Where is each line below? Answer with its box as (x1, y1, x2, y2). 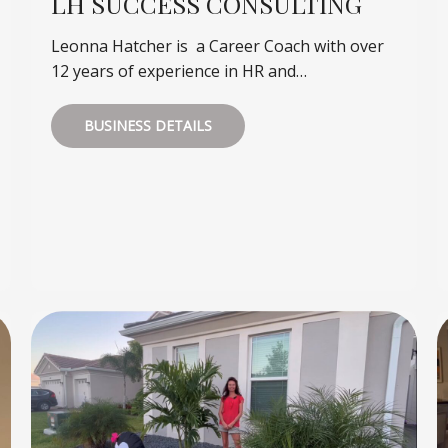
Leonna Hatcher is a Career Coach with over (50, 35, 384, 58)
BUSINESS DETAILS (83, 116, 212, 136)
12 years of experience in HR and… (50, 60, 307, 83)
